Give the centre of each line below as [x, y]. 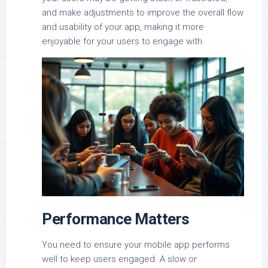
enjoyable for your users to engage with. [123, 42]
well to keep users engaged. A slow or [119, 259]
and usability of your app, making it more [123, 27]
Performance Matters [116, 219]
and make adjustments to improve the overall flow [143, 13]
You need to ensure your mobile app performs [136, 244]
